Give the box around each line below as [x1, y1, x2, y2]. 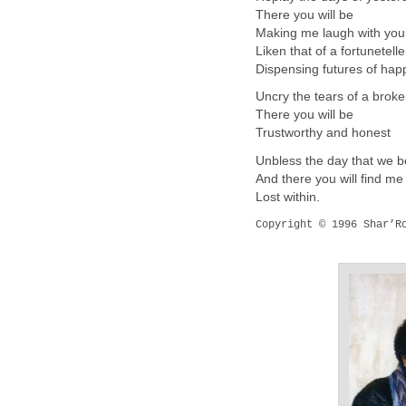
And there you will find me [256, 171, 403, 186]
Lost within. [256, 189, 320, 204]
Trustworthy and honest [256, 126, 391, 140]
